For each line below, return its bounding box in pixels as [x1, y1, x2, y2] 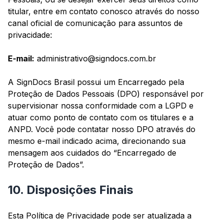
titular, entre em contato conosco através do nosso [8, 6, 199, 17]
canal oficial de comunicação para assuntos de [8, 18, 183, 28]
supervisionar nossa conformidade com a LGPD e [8, 101, 193, 111]
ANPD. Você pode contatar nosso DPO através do [8, 124, 195, 135]
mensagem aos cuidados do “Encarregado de [8, 148, 176, 158]
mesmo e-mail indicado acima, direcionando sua [8, 136, 186, 146]
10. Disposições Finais [8, 183, 133, 197]
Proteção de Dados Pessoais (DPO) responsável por [8, 89, 204, 99]
